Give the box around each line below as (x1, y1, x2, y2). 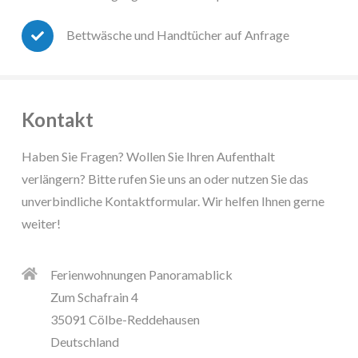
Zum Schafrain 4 (50, 288, 138, 304)
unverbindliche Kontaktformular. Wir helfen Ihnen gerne (22, 193, 324, 209)
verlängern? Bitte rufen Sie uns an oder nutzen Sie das (22, 170, 308, 186)
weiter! (22, 215, 61, 231)
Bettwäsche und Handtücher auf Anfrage (66, 27, 289, 43)
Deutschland (50, 333, 119, 349)
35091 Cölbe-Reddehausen (50, 311, 200, 327)
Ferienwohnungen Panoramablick (50, 266, 233, 282)
